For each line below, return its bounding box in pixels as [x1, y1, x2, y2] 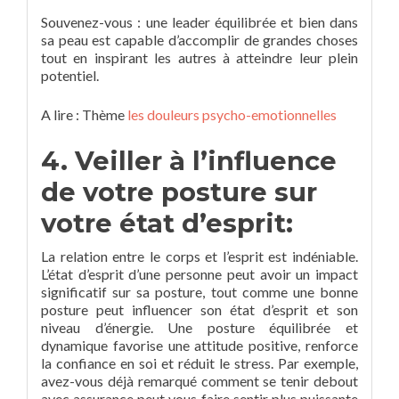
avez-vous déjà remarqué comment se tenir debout [41, 372, 358, 389]
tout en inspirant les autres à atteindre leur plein [41, 49, 358, 66]
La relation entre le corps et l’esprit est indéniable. [41, 248, 358, 265]
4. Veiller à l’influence [41, 145, 337, 176]
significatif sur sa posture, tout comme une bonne [41, 283, 358, 300]
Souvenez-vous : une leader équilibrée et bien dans [41, 13, 358, 30]
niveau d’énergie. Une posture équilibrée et [41, 319, 358, 336]
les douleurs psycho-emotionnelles [127, 106, 337, 123]
